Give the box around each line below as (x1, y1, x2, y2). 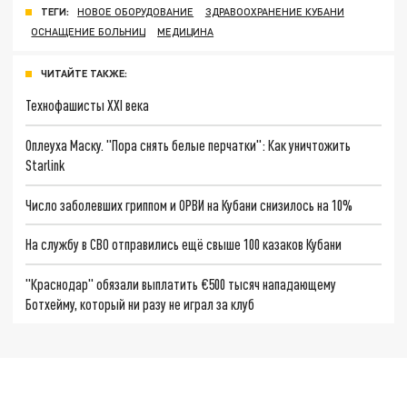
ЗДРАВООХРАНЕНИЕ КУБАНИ (204, 5, 344, 18)
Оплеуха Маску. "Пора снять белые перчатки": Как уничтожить (25, 135, 352, 154)
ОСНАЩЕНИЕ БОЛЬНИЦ (31, 25, 146, 38)
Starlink (25, 155, 65, 174)
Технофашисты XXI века (25, 96, 150, 114)
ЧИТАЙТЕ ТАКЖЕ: (41, 67, 127, 80)
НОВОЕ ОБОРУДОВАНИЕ (77, 5, 194, 18)
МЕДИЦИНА (157, 25, 214, 38)
